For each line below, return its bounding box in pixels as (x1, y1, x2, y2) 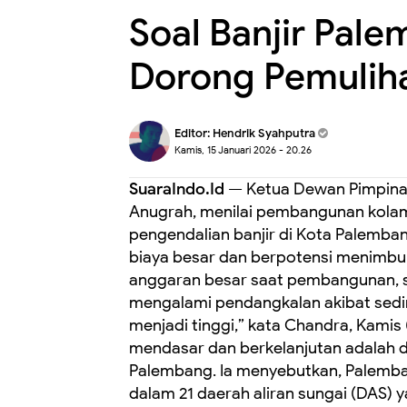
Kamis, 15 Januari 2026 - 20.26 (174, 144, 312, 156)
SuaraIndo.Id (129, 179, 224, 199)
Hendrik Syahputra (213, 125, 315, 141)
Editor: (174, 125, 213, 141)
